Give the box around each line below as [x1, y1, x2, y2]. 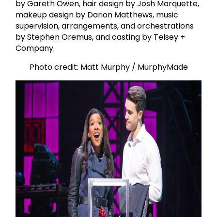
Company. [15, 42, 55, 54]
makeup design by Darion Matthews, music [15, 9, 178, 20]
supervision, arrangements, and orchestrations [15, 20, 194, 31]
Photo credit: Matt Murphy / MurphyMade [29, 61, 188, 73]
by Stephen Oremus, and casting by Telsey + [15, 31, 185, 43]
